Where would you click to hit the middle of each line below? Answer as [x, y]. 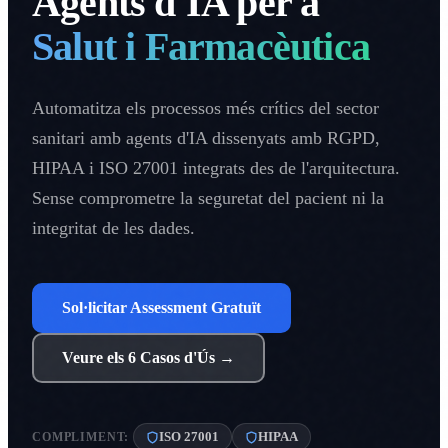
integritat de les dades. [113, 228]
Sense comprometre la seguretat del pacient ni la [208, 198]
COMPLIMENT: [81, 436]
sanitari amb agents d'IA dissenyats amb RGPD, [206, 138]
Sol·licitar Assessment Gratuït [161, 308]
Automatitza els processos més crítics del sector [205, 108]
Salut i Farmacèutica [201, 47]
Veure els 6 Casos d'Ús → [148, 358]
